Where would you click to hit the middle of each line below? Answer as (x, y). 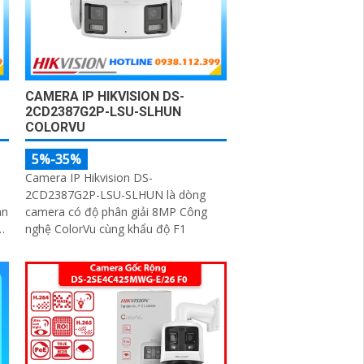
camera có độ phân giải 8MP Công (117, 211)
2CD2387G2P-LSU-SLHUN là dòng (116, 194)
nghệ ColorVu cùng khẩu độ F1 (106, 228)
